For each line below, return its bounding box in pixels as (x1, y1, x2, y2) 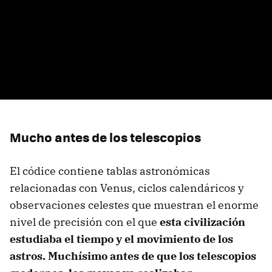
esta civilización (160, 215, 245, 229)
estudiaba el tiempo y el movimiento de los (10, 232, 233, 246)
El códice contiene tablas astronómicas (10, 164, 210, 178)
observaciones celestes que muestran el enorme (10, 198, 259, 212)
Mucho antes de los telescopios (10, 127, 201, 147)
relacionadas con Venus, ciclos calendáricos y (10, 181, 244, 195)
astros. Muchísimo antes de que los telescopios (10, 249, 256, 263)
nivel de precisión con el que (10, 215, 160, 229)
